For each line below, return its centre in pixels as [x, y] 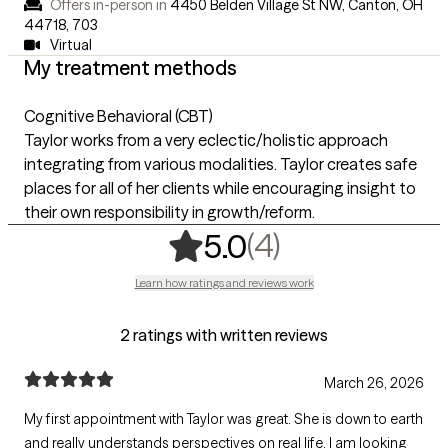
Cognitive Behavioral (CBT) [118, 116]
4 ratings [349, 244]
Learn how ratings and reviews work [224, 282]
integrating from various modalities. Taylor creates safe [220, 164]
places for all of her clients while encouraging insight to [220, 188]
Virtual [70, 45]
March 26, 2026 [374, 383]
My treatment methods [130, 67]
